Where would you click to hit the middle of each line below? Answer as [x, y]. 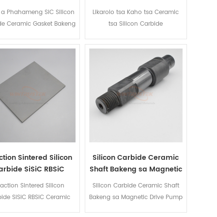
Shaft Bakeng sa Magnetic [136, 169]
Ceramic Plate [29, 181]
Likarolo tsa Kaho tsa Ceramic [136, 13]
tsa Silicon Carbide [136, 24]
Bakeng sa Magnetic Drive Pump [136, 197]
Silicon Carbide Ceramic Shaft [136, 186]
